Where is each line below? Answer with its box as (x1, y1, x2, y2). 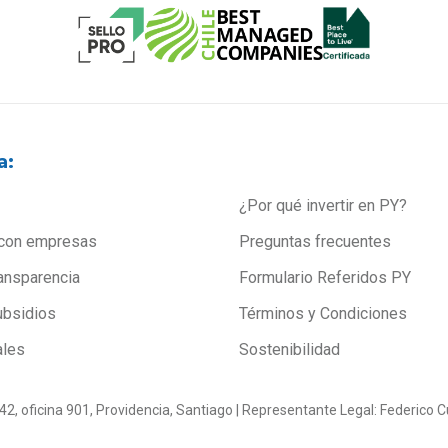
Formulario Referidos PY (239, 267, 411, 287)
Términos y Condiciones (239, 303, 407, 323)
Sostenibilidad (239, 339, 340, 359)
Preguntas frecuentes (239, 231, 391, 251)
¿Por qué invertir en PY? (239, 195, 407, 215)
